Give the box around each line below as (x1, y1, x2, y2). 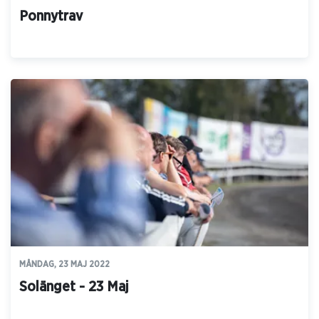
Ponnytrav (19, 9, 83, 24)
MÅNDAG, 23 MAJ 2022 (19, 260, 110, 269)
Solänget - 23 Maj (19, 280, 129, 295)
